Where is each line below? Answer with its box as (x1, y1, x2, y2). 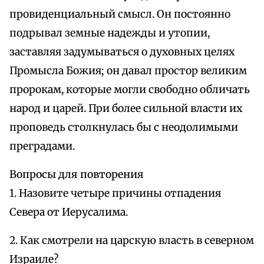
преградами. (9, 140, 75, 153)
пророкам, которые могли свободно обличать (9, 83, 250, 97)
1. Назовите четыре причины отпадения (9, 187, 221, 200)
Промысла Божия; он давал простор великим (9, 64, 247, 78)
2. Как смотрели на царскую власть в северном (9, 234, 254, 247)
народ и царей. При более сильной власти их (9, 102, 242, 115)
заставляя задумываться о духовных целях (9, 45, 235, 59)
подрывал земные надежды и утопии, (9, 27, 210, 40)
